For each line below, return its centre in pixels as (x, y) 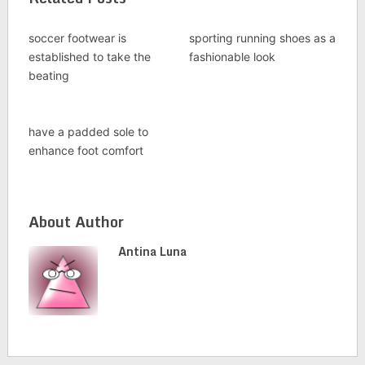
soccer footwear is (77, 38)
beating (48, 75)
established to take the (89, 57)
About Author (76, 222)
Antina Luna (152, 251)
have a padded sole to (88, 132)
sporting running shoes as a (262, 38)
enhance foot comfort (86, 150)
